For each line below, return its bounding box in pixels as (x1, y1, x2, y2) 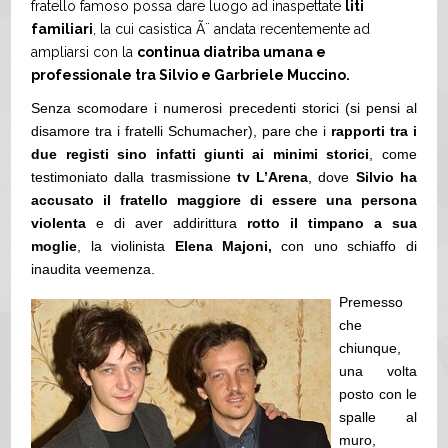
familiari (31, 21, 94, 38)
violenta (31, 215, 87, 232)
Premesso (339, 294, 404, 311)
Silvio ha (355, 169, 417, 186)
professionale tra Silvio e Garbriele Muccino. (31, 67, 351, 84)
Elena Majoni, (174, 238, 273, 255)
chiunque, (339, 340, 402, 357)
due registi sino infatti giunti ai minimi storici (31, 146, 370, 163)
